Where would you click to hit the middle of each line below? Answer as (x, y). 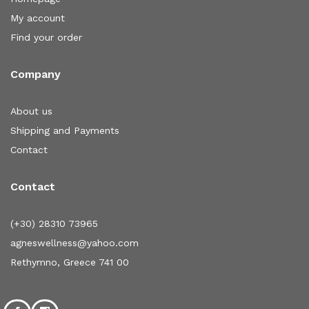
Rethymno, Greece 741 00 (70, 262)
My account (38, 18)
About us (31, 111)
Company (36, 74)
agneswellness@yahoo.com (74, 242)
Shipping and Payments (65, 130)
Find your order (46, 37)
